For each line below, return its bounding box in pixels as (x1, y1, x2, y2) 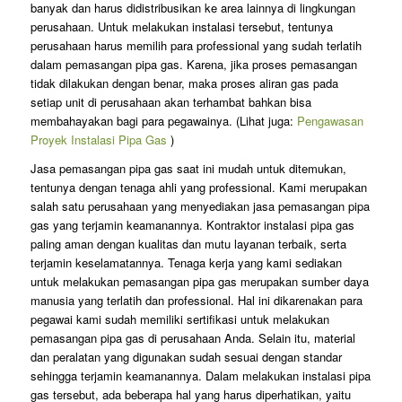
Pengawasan (296, 112, 363, 130)
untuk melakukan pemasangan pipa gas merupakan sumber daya (30, 273, 369, 291)
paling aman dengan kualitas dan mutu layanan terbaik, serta (30, 235, 346, 253)
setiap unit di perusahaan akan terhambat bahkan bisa (30, 93, 311, 111)
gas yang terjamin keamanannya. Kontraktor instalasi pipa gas (30, 216, 354, 234)
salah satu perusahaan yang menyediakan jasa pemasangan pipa (30, 197, 370, 215)
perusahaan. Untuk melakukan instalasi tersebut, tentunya (30, 18, 333, 36)
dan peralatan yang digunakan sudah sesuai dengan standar (30, 348, 342, 366)
